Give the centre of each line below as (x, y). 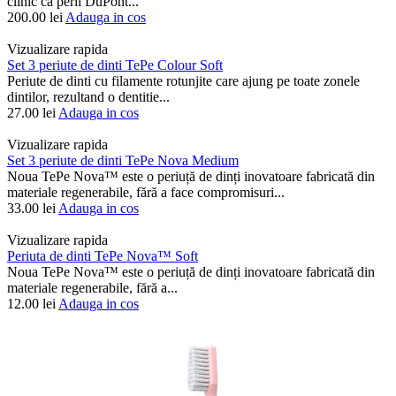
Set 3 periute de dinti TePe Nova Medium (123, 161)
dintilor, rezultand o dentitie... (88, 97)
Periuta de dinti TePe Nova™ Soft (103, 256)
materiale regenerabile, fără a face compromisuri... (146, 193)
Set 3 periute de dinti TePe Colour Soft (115, 65)
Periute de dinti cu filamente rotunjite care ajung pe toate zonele (183, 81)
